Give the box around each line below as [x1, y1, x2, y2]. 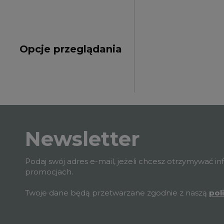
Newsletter [25, 126, 140, 151]
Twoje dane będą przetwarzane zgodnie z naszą [25, 188, 209, 198]
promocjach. [25, 167, 73, 177]
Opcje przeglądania [19, 43, 122, 55]
